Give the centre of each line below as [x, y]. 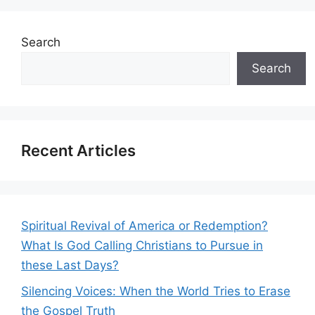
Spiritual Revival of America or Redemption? [144, 226]
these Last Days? [70, 265]
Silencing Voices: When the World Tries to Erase [156, 291]
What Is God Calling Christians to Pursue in [142, 245]
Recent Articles [78, 150]
